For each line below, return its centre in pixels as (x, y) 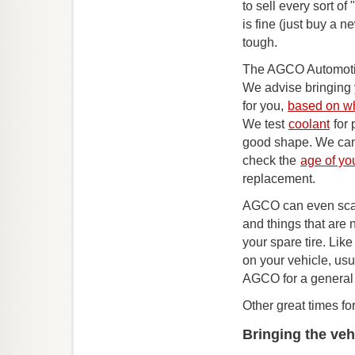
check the (271, 160)
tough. (260, 42)
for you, (265, 106)
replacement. (279, 179)
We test (265, 124)
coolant (309, 124)
